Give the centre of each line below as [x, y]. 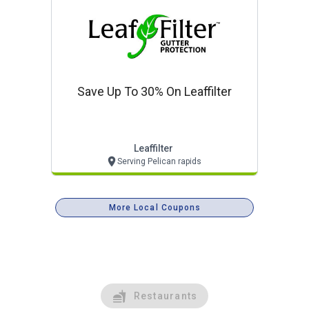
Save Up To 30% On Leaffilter [154, 91]
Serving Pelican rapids [159, 161]
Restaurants [166, 296]
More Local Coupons [155, 207]
